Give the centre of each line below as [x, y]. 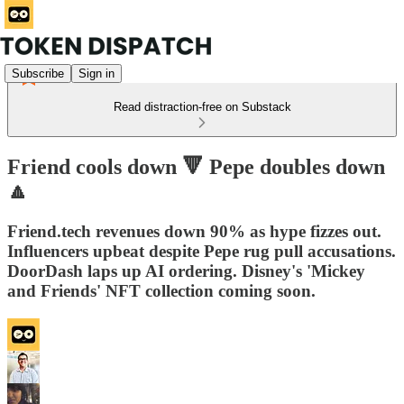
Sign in [96, 73]
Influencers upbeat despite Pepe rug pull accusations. [202, 251]
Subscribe [38, 73]
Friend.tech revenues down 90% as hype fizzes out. [194, 231]
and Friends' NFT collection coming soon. [161, 290]
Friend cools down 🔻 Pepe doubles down [196, 166]
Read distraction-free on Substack [202, 107]
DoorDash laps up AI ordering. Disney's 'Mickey [186, 271]
